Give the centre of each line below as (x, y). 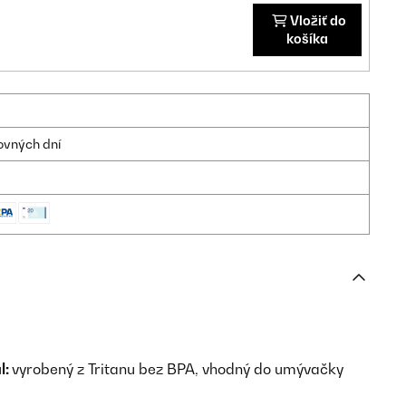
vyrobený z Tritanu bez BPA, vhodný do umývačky (178, 369)
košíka (307, 39)
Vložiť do (318, 20)
